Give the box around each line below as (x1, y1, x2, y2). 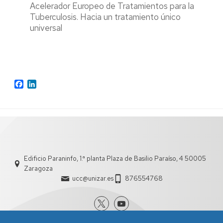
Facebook (23, 78, 57, 89)
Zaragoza (24, 164, 53, 173)
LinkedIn (36, 78, 65, 89)
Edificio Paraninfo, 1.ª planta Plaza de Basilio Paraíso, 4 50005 (24, 154, 206, 163)
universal (30, 22, 62, 33)
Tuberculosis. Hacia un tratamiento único (30, 11, 181, 22)
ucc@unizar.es (72, 174, 113, 183)
